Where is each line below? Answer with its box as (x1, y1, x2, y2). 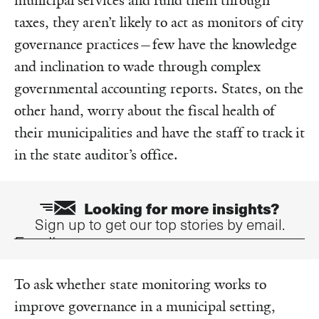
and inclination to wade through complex (14, 58, 261, 75)
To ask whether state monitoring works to (14, 275, 266, 293)
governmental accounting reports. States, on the (14, 80, 303, 98)
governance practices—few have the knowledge (14, 36, 297, 53)
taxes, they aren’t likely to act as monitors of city (14, 14, 303, 31)
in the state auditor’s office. (14, 146, 178, 164)
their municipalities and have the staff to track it (14, 124, 305, 142)
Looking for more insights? (84, 197, 279, 219)
